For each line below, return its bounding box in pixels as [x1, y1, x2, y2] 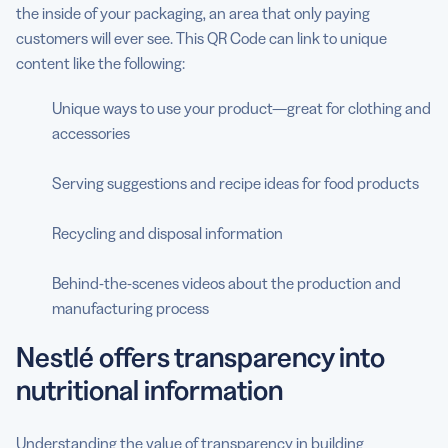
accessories [52, 122, 130, 143]
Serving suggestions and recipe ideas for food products [52, 172, 419, 193]
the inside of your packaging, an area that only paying [16, 2, 370, 23]
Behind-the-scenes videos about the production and [52, 272, 401, 293]
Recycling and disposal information [52, 222, 283, 243]
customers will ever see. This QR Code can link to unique [16, 27, 387, 48]
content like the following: [16, 52, 185, 73]
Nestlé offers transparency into [16, 339, 385, 374]
